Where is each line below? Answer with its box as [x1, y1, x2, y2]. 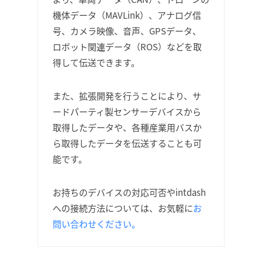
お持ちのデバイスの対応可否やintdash [53, 186, 206, 198]
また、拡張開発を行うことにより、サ [53, 89, 201, 102]
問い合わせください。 [53, 218, 140, 230]
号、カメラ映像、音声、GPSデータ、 [53, 25, 201, 37]
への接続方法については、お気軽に [53, 202, 193, 214]
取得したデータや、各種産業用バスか [53, 121, 202, 133]
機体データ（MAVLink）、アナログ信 [53, 9, 201, 21]
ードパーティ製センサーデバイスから [53, 105, 201, 118]
